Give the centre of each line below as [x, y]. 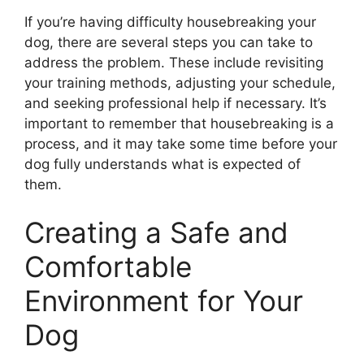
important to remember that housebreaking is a [179, 123]
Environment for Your [164, 301]
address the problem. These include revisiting [174, 62]
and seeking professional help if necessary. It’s [175, 103]
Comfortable [108, 267]
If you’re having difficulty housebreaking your [170, 22]
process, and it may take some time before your [181, 143]
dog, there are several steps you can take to [169, 42]
